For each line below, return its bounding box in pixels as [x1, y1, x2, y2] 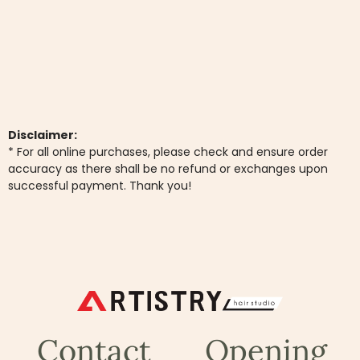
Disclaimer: [8, 126, 77, 143]
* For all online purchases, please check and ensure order [8, 143, 328, 160]
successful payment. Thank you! [8, 177, 191, 194]
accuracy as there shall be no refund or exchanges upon [8, 160, 328, 177]
